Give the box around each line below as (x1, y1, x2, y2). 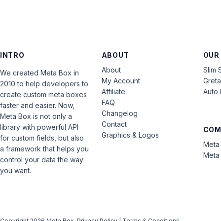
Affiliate (101, 87, 125, 96)
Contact (101, 120, 127, 128)
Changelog (101, 109, 138, 117)
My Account (101, 76, 140, 85)
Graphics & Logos (101, 131, 159, 139)
